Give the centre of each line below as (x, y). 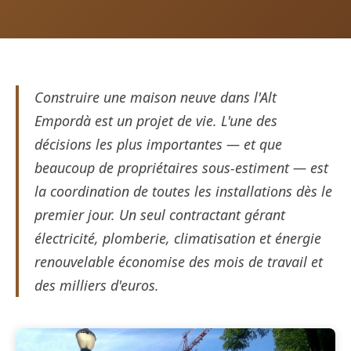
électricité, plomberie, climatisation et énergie (178, 239)
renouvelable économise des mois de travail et (179, 262)
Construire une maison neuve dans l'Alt (156, 98)
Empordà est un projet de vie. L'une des (156, 121)
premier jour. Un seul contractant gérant (160, 215)
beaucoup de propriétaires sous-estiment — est (181, 168)
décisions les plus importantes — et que (158, 145)
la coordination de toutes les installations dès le (183, 192)
